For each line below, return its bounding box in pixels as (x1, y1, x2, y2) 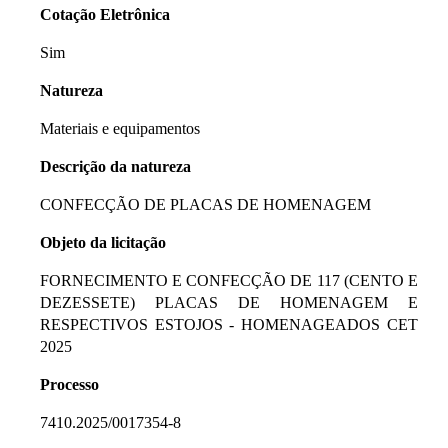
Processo (39, 375, 99, 393)
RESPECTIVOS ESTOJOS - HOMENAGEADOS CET (39, 315, 419, 333)
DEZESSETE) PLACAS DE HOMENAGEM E (39, 293, 419, 311)
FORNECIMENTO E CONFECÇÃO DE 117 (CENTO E (39, 271, 419, 289)
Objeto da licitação (39, 233, 166, 251)
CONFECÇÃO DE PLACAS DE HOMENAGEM (39, 195, 371, 213)
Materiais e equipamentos (39, 119, 200, 137)
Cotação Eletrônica (39, 5, 170, 23)
